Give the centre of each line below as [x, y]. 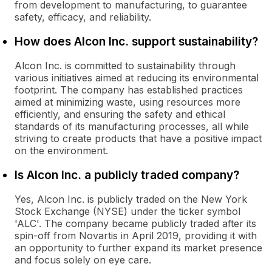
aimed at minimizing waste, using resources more [127, 102]
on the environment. [61, 151]
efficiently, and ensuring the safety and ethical [120, 114]
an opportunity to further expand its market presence [138, 248]
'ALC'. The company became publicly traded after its [135, 223]
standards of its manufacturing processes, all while [132, 126]
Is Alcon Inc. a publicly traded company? [127, 175]
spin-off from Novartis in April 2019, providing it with [136, 236]
